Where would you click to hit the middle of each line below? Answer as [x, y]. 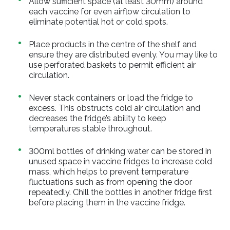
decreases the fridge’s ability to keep [98, 118]
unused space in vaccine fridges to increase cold [120, 161]
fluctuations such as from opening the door [110, 182]
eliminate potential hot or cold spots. [98, 22]
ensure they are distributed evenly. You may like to [123, 55]
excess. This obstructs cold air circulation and [114, 108]
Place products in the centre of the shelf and [113, 44]
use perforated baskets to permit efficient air [112, 65]
